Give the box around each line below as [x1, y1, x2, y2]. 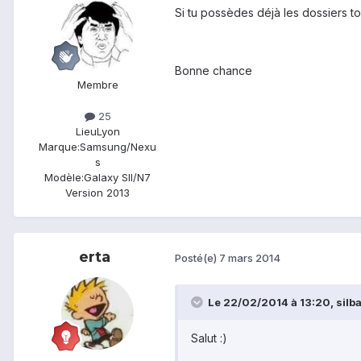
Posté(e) [175, 251, 219, 265]
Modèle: [44, 170, 84, 184]
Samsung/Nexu [80, 139, 156, 153]
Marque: [39, 139, 80, 153]
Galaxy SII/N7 [84, 170, 151, 184]
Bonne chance [175, 63, 252, 77]
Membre [77, 77, 118, 91]
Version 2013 [65, 185, 130, 199]
